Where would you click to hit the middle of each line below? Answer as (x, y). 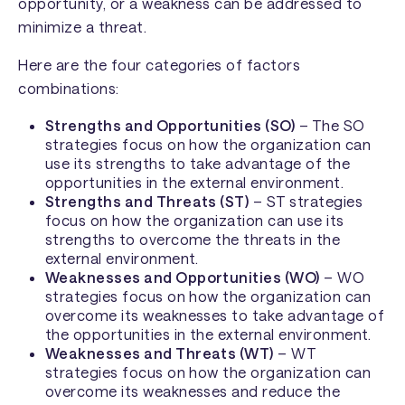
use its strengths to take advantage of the (198, 163)
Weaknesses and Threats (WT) (159, 353)
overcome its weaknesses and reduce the (193, 391)
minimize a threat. (83, 26)
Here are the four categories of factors (160, 65)
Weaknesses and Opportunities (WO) (182, 277)
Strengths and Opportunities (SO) (170, 125)
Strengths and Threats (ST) (147, 201)
